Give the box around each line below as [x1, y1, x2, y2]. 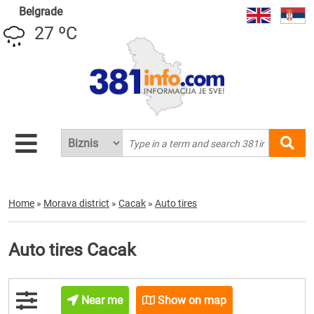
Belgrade [18, 5, 62, 18]
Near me [78, 294, 123, 307]
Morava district [43, 198, 109, 209]
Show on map [155, 294, 227, 307]
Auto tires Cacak [8, 240, 136, 260]
